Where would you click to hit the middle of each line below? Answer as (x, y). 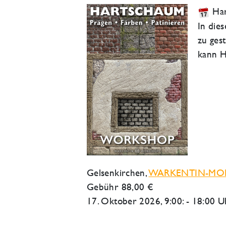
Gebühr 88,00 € (120, 187)
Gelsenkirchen (116, 173)
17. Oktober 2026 (124, 201)
